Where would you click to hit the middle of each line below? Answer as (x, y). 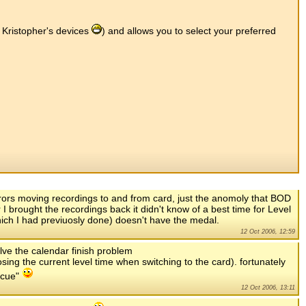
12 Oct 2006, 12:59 (268, 232)
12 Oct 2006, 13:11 (268, 288)
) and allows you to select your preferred (189, 30)
